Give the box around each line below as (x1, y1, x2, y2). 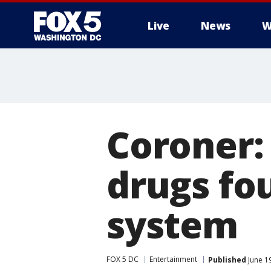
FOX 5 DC (106, 254, 139, 264)
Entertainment (149, 254, 197, 264)
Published (208, 254, 246, 265)
